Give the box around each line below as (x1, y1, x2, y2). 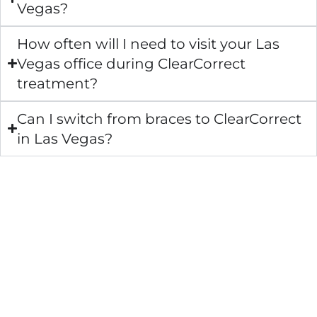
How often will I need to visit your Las (17, 35, 280, 52)
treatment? (17, 74, 98, 92)
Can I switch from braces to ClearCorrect (17, 110, 302, 127)
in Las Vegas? (17, 129, 113, 147)
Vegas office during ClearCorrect (17, 54, 246, 72)
